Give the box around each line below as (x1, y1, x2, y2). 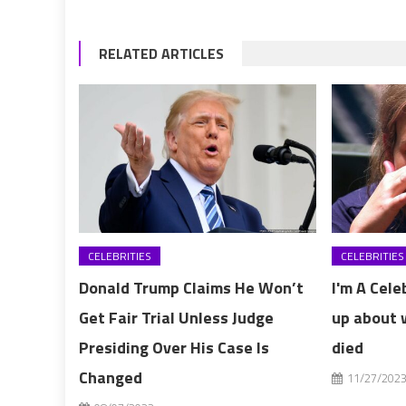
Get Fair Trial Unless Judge (79, 304, 275, 330)
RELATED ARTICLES (99, 43, 224, 64)
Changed (79, 364, 143, 390)
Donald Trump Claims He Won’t (79, 275, 304, 300)
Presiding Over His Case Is (79, 334, 270, 360)
